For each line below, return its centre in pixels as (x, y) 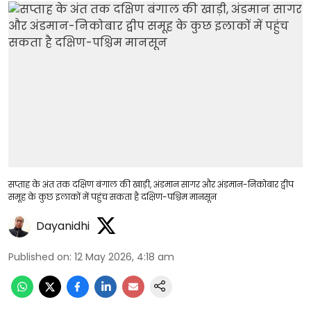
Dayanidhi (63, 226)
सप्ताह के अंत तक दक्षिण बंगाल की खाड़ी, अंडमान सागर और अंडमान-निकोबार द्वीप (151, 184)
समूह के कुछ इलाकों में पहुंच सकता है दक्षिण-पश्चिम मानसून (112, 196)
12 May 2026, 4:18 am (124, 257)
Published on (39, 257)
